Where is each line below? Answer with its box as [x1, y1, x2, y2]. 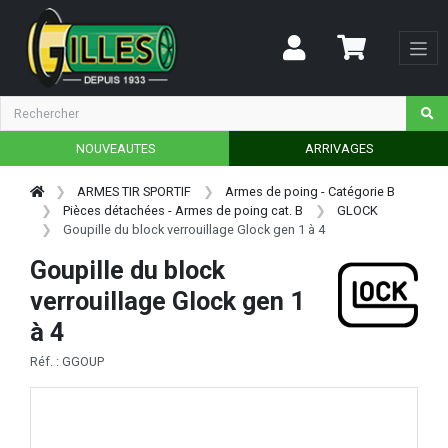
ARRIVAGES [304, 140, 373, 156]
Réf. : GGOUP [30, 354, 104, 370]
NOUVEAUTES [75, 140, 155, 156]
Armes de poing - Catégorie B [224, 183, 395, 199]
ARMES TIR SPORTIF [77, 183, 192, 199]
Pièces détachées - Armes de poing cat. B [63, 202, 304, 218]
